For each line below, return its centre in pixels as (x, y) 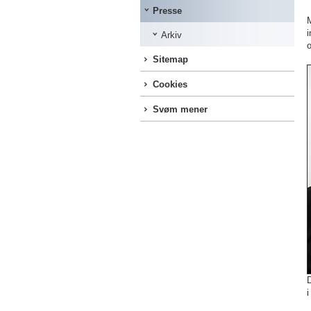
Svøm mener (180, 109)
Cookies (170, 84)
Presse (167, 11)
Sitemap (170, 59)
